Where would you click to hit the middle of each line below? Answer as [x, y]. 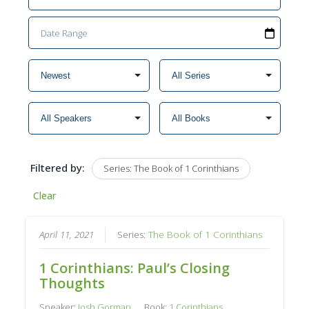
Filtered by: [57, 168]
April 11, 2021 [67, 234]
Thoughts [72, 283]
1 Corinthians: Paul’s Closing [135, 268]
